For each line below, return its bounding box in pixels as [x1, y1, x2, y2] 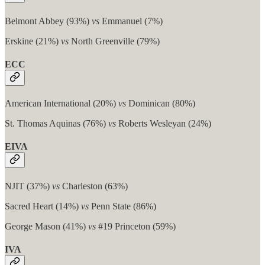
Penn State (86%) [89, 201, 156, 211]
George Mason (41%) [5, 221, 88, 231]
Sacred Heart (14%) [5, 201, 81, 211]
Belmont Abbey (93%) [5, 15, 92, 26]
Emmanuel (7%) [99, 15, 163, 26]
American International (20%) [5, 98, 118, 109]
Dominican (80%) [126, 98, 195, 109]
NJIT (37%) [5, 180, 52, 191]
